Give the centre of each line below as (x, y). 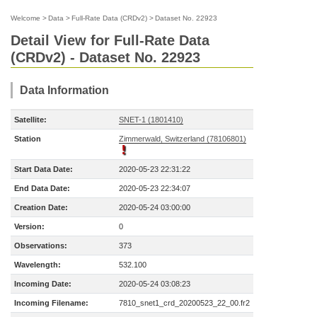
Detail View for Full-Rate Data (110, 40)
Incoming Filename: (51, 303)
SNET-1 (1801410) (151, 120)
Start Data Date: (44, 169)
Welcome (25, 18)
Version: (29, 226)
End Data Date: (42, 188)
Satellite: (30, 120)
